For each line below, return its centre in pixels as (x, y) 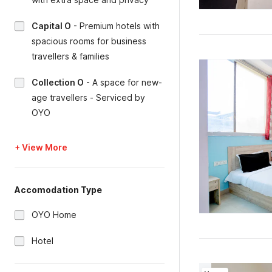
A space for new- (127, 82)
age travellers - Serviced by (88, 97)
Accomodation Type (58, 190)
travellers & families (70, 56)
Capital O (51, 26)
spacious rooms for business (89, 41)
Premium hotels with (120, 26)
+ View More (41, 147)
